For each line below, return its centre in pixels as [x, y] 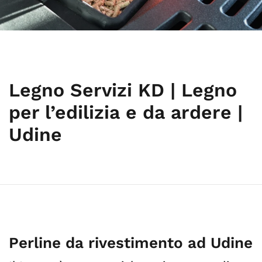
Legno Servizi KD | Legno [123, 90]
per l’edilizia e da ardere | [126, 112]
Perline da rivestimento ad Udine [131, 243]
